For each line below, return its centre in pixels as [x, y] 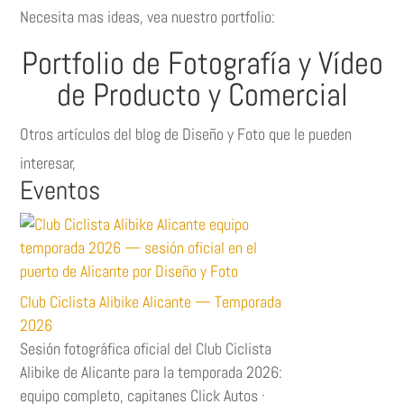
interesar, [48, 162]
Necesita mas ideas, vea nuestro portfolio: [148, 16]
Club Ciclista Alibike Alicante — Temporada [151, 301]
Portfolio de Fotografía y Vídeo [202, 63]
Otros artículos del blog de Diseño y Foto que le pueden [186, 133]
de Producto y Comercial [202, 94]
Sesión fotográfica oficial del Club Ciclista [146, 348]
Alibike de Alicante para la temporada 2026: [151, 372]
